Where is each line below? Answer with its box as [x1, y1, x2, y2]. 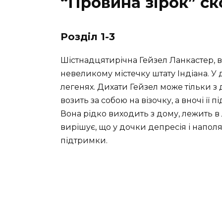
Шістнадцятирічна [60, 55, 139, 65]
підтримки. [60, 136, 108, 146]
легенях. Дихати [60, 82, 130, 92]
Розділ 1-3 [60, 31, 115, 43]
